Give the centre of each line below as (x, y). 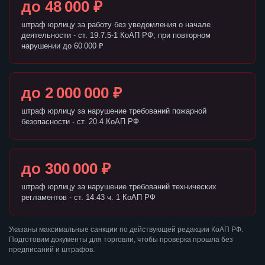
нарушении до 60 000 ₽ (62, 46)
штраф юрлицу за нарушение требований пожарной (114, 111)
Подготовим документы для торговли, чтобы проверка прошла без (121, 240)
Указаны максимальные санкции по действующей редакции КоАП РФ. (126, 230)
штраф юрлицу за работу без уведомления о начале (116, 25)
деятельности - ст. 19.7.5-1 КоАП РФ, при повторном (116, 35)
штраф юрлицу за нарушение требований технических (119, 187)
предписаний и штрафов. (52, 250)
